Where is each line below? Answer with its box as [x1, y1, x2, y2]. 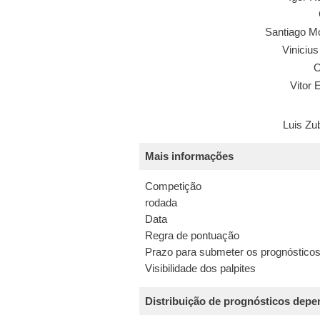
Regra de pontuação [144, 229, 239, 241]
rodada [144, 196, 177, 209]
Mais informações [145, 151, 234, 163]
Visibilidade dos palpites [144, 262, 256, 274]
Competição [144, 180, 201, 192]
